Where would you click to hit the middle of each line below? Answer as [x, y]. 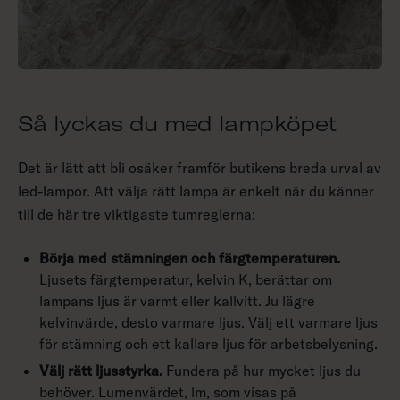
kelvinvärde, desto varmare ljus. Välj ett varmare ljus [208, 323]
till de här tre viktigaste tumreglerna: [137, 215]
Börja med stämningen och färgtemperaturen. [190, 258]
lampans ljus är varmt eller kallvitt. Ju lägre [177, 301]
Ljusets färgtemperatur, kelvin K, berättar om [186, 280]
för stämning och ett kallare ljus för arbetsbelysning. [208, 344]
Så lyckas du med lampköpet [177, 124]
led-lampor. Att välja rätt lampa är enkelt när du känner [196, 192]
